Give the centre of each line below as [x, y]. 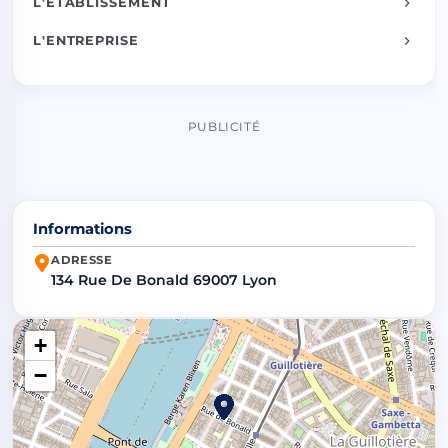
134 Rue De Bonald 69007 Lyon [164, 280]
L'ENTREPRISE [86, 41]
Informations [82, 228]
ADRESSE [82, 260]
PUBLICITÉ [224, 126]
